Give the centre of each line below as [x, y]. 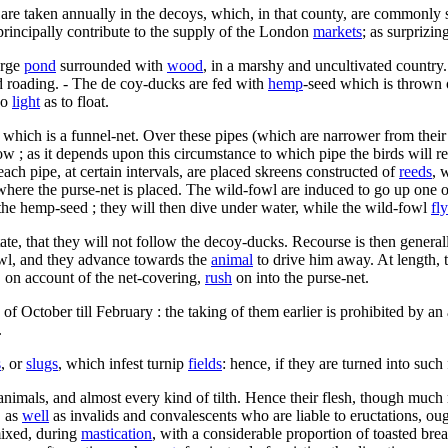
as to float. [74, 101]
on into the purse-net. [300, 277]
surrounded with [111, 65]
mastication [116, 433]
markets [337, 31]
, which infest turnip [123, 363]
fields [205, 363]
